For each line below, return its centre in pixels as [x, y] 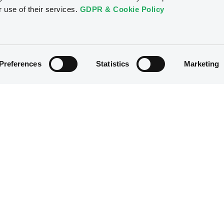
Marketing [201, 64]
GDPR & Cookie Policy [122, 9]
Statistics [113, 64]
